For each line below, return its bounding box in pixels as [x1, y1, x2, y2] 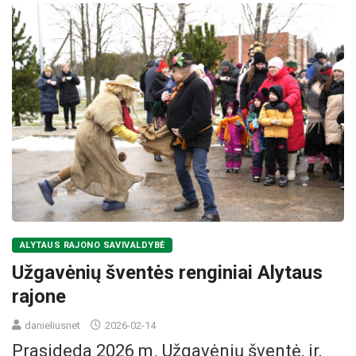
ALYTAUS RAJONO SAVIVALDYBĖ [20, 240, 165, 251]
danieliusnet [25, 319, 80, 332]
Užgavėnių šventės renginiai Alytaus [12, 261, 323, 284]
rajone [12, 285, 66, 308]
